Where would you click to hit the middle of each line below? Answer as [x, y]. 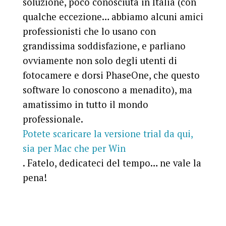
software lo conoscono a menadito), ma [107, 90]
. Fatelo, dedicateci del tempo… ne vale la [112, 163]
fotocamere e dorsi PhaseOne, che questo [111, 75]
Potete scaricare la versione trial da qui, [107, 133]
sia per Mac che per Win [74, 148]
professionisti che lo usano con [89, 31]
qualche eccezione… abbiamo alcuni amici [113, 16]
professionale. [52, 119]
